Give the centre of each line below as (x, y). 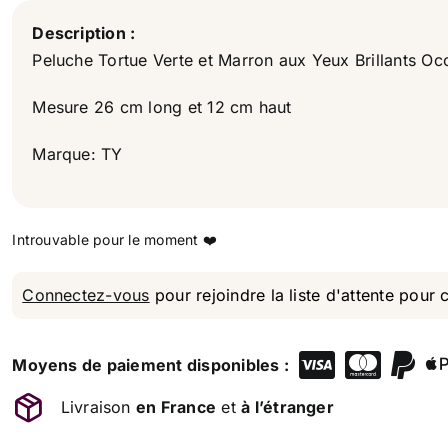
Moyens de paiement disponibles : (150, 364)
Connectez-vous (86, 295)
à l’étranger (287, 406)
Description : (86, 33)
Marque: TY (77, 154)
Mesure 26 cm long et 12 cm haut (162, 107)
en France (176, 406)
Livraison (98, 406)
